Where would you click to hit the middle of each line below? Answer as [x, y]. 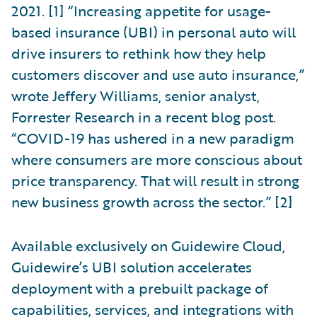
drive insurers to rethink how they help [139, 53]
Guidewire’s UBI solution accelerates [132, 266]
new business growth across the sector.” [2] [152, 201]
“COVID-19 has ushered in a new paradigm [153, 138]
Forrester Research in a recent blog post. [144, 116]
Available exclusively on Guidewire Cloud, [148, 245]
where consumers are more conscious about [157, 159]
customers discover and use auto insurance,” [158, 74]
